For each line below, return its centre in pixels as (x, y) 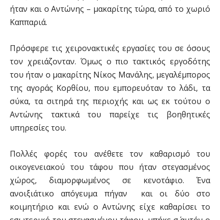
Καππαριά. (28, 22)
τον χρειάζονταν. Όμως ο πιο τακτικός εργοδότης (110, 61)
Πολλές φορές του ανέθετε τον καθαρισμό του (110, 154)
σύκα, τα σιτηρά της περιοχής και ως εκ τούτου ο (110, 101)
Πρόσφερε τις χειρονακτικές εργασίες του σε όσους (110, 48)
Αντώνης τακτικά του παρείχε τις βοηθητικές (110, 114)
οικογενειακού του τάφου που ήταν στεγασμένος (110, 167)
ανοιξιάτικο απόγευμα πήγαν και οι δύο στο (110, 193)
